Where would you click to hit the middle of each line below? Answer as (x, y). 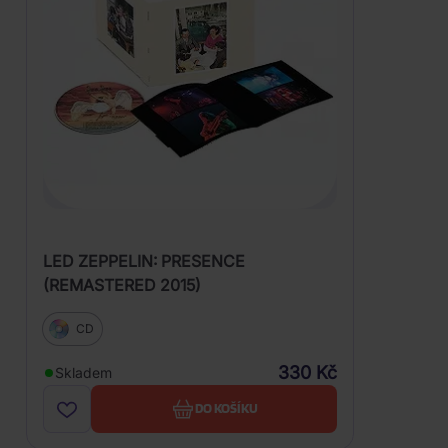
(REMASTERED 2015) (122, 284)
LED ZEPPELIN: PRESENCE (144, 260)
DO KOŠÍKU (226, 408)
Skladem (83, 372)
